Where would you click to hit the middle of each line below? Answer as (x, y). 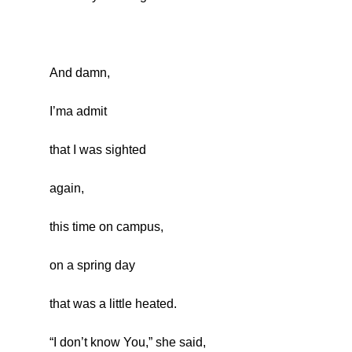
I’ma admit (78, 112)
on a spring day (92, 266)
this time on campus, (106, 227)
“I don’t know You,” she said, (127, 343)
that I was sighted (97, 150)
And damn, (79, 73)
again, (66, 189)
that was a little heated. (113, 304)
